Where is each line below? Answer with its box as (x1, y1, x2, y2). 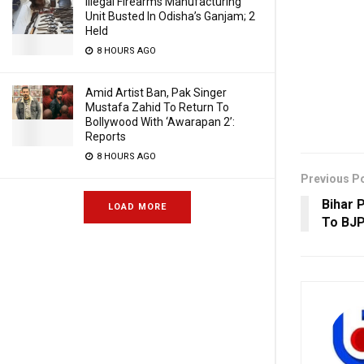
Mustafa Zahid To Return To (85, 101, 229, 114)
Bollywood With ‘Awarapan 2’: (85, 115, 235, 128)
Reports (85, 130, 126, 143)
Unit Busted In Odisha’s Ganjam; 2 (85, 10, 255, 23)
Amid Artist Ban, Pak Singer (85, 86, 227, 99)
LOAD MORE (108, 201, 167, 212)
